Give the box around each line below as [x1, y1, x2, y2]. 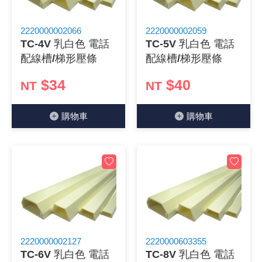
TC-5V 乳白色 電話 [146, 38, 235, 50]
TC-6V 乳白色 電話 [20, 249, 109, 260]
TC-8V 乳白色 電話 [146, 249, 235, 260]
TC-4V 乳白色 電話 [20, 38, 109, 50]
